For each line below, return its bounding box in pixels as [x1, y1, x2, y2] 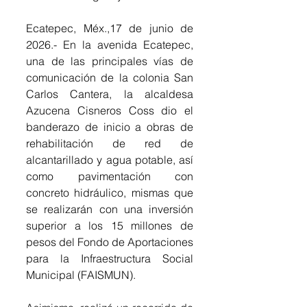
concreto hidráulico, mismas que [26, 185, 193, 199]
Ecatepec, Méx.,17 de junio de [26, 21, 193, 35]
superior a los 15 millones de [26, 218, 193, 232]
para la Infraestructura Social [26, 251, 193, 265]
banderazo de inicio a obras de [26, 119, 193, 134]
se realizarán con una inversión [26, 201, 193, 216]
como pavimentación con [26, 169, 193, 183]
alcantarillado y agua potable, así [26, 152, 193, 167]
